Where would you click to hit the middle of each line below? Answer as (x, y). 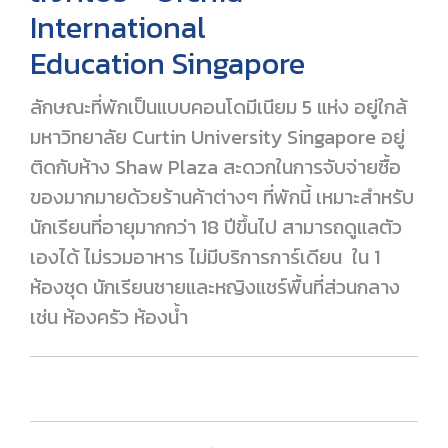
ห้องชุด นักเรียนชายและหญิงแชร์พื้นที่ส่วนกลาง (215, 287)
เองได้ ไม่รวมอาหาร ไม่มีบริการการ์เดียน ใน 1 (205, 257)
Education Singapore (167, 64)
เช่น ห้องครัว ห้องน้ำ (109, 317)
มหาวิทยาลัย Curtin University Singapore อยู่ (217, 137)
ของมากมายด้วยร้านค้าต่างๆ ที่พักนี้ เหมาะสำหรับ (222, 197)
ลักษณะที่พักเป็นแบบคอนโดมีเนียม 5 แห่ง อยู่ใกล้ (218, 107)
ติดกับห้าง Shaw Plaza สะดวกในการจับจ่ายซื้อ (215, 167)
